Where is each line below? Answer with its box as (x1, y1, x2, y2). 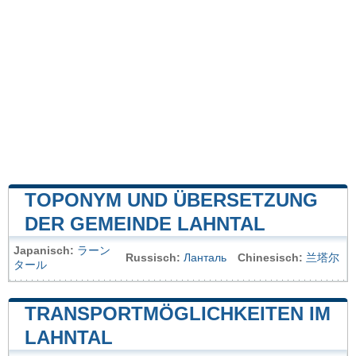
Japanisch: (14, 244, 74, 257)
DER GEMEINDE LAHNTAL (25, 212, 265, 234)
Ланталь (184, 251, 226, 264)
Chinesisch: (238, 251, 303, 264)
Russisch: (126, 251, 180, 264)
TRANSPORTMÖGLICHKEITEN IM (25, 302, 331, 324)
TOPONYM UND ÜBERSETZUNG (25, 188, 318, 211)
